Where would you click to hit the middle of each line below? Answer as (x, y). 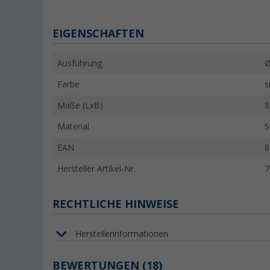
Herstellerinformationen (122, 234)
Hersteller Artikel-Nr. (96, 169)
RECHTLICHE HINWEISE (116, 204)
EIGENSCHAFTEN (98, 34)
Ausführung (80, 64)
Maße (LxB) (80, 106)
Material (73, 127)
